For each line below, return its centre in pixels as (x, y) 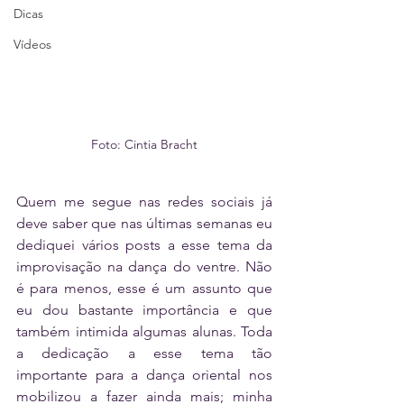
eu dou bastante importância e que (144, 309)
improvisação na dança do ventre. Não (144, 266)
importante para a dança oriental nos (144, 374)
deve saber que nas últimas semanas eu (144, 223)
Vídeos (32, 44)
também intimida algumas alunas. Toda (144, 331)
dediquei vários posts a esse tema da (144, 244)
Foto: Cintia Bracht (144, 144)
